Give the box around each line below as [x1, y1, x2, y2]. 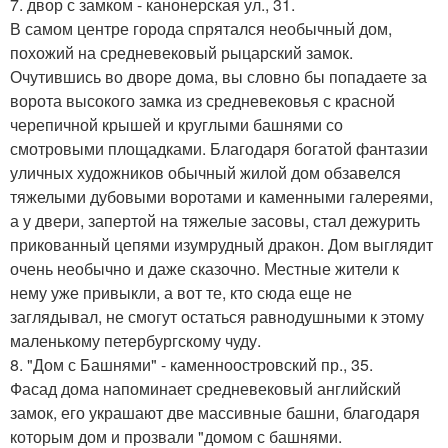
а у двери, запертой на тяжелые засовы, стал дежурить [10, 209, 420, 233]
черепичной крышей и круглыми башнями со [10, 113, 343, 137]
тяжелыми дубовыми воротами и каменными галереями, [10, 185, 433, 209]
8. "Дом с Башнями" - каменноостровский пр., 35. [10, 353, 373, 377]
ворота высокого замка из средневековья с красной [10, 89, 395, 113]
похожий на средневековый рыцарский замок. [10, 41, 353, 65]
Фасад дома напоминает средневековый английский [10, 377, 401, 401]
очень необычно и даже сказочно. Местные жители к [10, 257, 399, 281]
